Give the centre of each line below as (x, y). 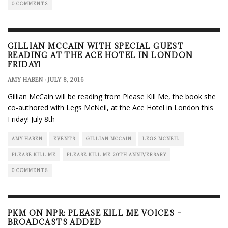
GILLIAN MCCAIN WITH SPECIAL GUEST (96, 46)
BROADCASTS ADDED (55, 222)
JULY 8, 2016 (66, 80)
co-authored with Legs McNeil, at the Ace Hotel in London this (110, 107)
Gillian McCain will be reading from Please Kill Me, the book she (112, 96)
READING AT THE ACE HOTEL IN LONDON (101, 55)
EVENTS (64, 138)
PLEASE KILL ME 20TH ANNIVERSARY (117, 154)
